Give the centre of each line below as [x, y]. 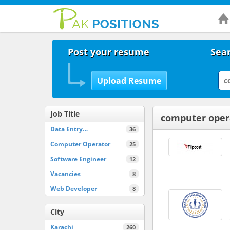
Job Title [65, 113]
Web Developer [74, 188]
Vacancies [65, 174]
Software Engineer [78, 159]
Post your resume [109, 52]
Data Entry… [69, 129]
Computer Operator [80, 144]
